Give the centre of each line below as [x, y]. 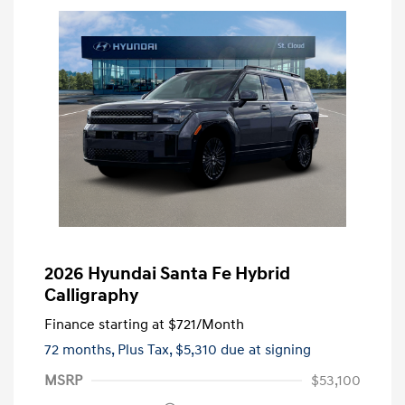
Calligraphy [91, 295]
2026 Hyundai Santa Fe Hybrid [167, 273]
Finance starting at [104, 324]
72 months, [81, 349]
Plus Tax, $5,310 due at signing [214, 349]
